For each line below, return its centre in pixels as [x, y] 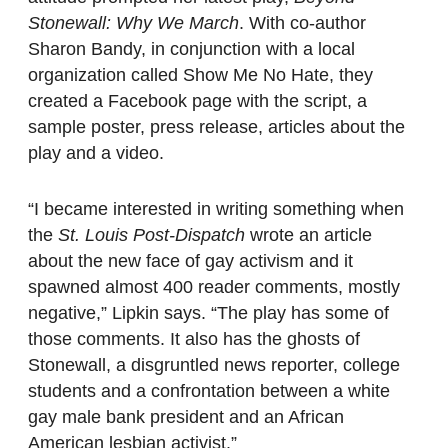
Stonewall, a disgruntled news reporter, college [214, 365]
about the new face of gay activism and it [190, 261]
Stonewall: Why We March [133, 23]
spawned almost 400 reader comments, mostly [214, 287]
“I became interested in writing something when [216, 209]
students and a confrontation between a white [209, 391]
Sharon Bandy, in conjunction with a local [191, 49]
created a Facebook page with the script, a [197, 101]
